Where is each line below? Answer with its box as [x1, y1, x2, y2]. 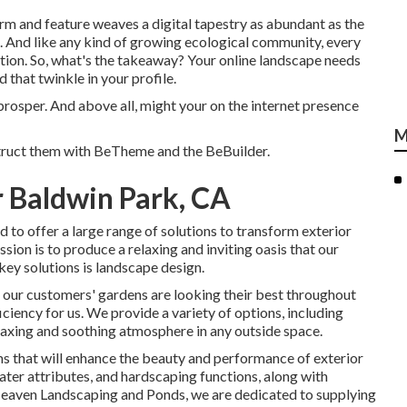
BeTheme [94, 142, 154, 159]
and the [154, 142, 205, 159]
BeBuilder [205, 142, 267, 159]
